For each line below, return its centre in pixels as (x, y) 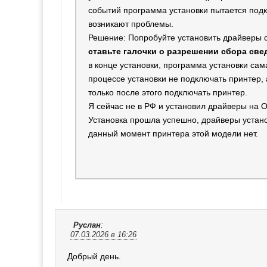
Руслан (87, 225)
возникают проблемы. (131, 24)
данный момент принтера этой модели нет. (173, 133)
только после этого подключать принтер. (168, 92)
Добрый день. (94, 256)
